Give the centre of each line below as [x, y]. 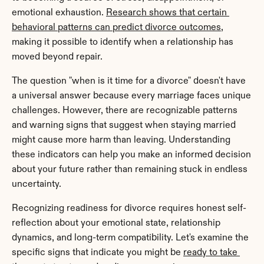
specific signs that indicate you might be [98, 253]
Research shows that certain [166, 13]
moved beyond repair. [57, 57]
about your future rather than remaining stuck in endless [130, 169]
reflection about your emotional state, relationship [116, 223]
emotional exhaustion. [59, 13]
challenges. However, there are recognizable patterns [125, 110]
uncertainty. [37, 184]
